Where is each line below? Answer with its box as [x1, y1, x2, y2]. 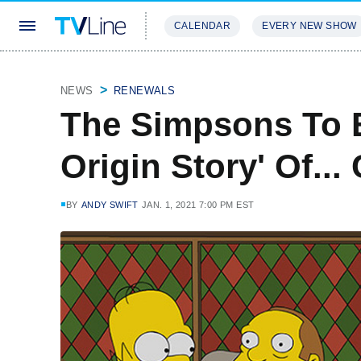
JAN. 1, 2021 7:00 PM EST [141, 200, 255, 210]
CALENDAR [174, 20, 231, 31]
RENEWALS [114, 85, 176, 97]
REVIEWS [250, 68, 302, 80]
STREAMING [164, 68, 230, 80]
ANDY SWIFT [81, 200, 139, 210]
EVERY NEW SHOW [262, 20, 357, 31]
